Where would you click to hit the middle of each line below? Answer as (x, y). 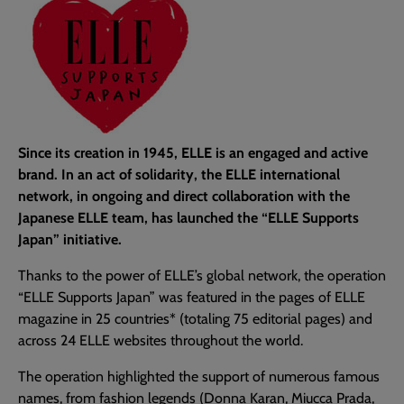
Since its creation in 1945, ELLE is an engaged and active (193, 153)
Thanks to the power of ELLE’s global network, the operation (202, 275)
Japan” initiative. (70, 239)
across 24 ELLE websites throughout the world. (161, 340)
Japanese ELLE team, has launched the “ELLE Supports (188, 218)
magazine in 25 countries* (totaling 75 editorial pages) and (195, 319)
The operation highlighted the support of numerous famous (199, 376)
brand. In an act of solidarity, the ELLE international (179, 174)
